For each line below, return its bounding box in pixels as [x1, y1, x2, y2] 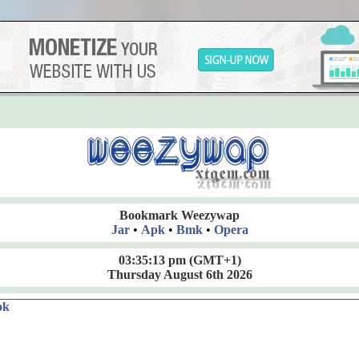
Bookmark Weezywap [119, 208, 240, 222]
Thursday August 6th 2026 [107, 268, 252, 281]
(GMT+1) [185, 253, 241, 267]
